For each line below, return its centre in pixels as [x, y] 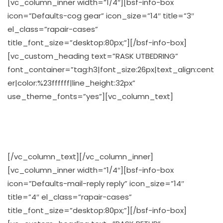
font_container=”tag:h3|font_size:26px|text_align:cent [111, 69]
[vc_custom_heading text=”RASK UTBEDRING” [93, 56]
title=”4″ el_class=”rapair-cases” [70, 197]
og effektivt [111, 133]
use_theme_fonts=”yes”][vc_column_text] [90, 96]
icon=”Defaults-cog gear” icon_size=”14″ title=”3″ [101, 15]
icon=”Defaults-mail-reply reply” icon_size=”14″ [96, 183]
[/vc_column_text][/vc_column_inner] [80, 156]
